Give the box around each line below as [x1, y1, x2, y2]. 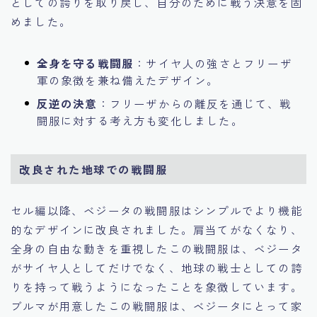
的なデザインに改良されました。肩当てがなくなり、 [11, 221, 303, 237]
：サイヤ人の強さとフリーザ [134, 54, 292, 71]
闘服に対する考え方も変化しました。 [36, 112, 243, 128]
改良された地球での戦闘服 [19, 161, 168, 177]
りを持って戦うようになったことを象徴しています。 [11, 278, 303, 294]
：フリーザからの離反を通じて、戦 [97, 95, 292, 111]
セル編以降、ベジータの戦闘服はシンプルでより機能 [11, 202, 303, 218]
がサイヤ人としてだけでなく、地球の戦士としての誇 [11, 259, 303, 275]
